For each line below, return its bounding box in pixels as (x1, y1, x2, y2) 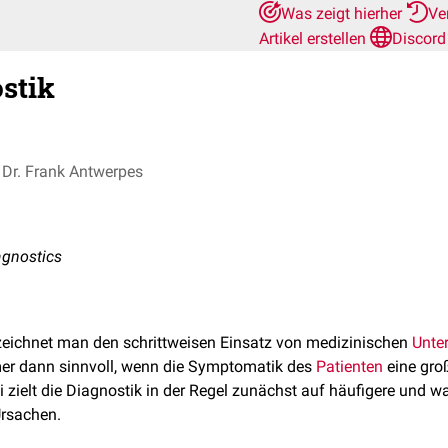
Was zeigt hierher (281, 4, 406, 23)
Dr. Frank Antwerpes (2, 161, 143, 181)
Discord (392, 29, 446, 48)
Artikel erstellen (259, 29, 370, 48)
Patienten (316, 357, 383, 376)
